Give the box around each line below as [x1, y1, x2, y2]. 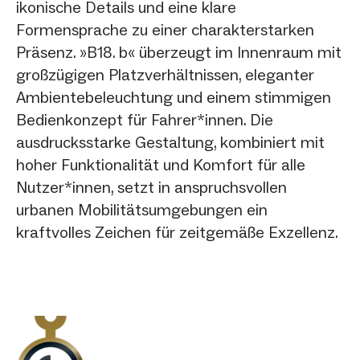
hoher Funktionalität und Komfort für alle [16, 154, 305, 174]
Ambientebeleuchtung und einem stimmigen [16, 87, 331, 107]
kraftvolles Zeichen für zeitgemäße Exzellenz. [16, 222, 338, 242]
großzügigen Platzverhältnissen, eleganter [16, 64, 314, 84]
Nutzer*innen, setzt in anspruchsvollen [16, 177, 287, 197]
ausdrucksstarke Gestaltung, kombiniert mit [16, 132, 325, 152]
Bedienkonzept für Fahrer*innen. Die [16, 109, 273, 129]
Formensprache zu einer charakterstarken [16, 19, 314, 39]
